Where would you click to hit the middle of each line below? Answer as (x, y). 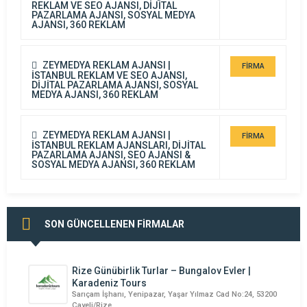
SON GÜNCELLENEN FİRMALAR (114, 224)
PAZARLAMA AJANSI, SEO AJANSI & (111, 155)
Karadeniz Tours (109, 283)
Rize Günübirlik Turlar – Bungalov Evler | (161, 270)
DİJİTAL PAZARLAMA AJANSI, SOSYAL (115, 85)
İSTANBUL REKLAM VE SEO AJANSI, (109, 75)
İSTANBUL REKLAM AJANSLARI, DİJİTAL (119, 145)
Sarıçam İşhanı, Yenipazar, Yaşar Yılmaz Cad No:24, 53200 (174, 294)
